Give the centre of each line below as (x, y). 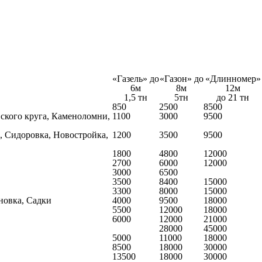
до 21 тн (233, 97)
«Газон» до (181, 79)
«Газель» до (136, 79)
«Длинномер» (233, 79)
